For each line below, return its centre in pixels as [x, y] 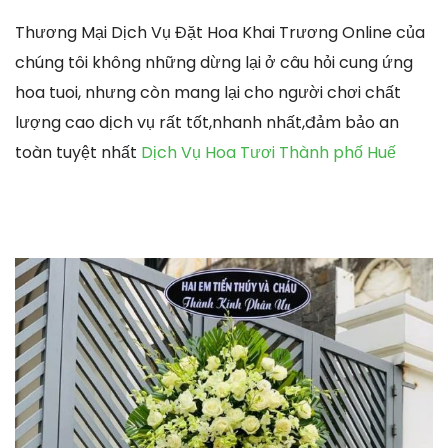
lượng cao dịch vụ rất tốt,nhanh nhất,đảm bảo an [207, 122]
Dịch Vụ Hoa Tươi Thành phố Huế [268, 152]
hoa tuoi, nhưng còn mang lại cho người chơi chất [208, 92]
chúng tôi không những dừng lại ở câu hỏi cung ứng [214, 62]
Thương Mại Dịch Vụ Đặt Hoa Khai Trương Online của [220, 32]
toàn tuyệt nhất [78, 152]
